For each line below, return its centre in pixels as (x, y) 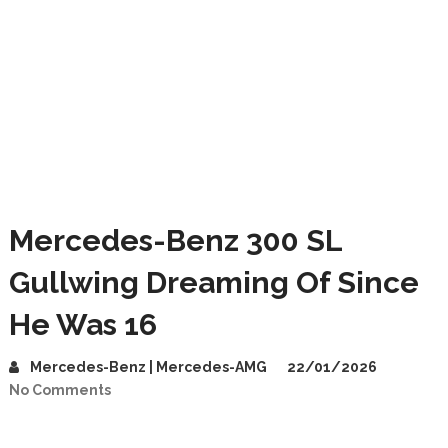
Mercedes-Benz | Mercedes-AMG (148, 367)
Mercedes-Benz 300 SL (175, 240)
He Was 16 (82, 324)
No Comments (59, 390)
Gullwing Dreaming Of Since (213, 282)
